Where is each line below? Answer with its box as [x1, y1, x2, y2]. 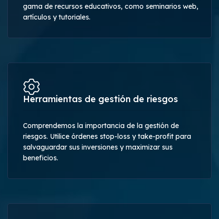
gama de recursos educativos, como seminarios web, [23, 1, 198, 11]
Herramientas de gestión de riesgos [23, 93, 178, 105]
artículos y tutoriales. [23, 12, 90, 22]
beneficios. [23, 153, 58, 162]
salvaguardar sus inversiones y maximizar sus [23, 142, 173, 152]
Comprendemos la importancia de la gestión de [23, 121, 179, 130]
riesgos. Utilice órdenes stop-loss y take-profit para [23, 131, 191, 141]
